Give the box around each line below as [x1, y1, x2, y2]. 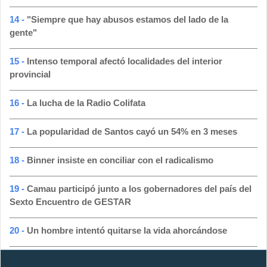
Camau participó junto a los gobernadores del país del [27, 184, 252, 194]
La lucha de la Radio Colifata [27, 98, 145, 108]
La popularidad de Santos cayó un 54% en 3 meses [27, 126, 237, 137]
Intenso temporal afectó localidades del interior [27, 56, 222, 67]
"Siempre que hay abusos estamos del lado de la [27, 14, 228, 25]
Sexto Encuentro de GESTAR [10, 197, 131, 207]
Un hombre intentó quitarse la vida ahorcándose [27, 225, 227, 236]
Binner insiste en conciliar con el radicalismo [27, 155, 213, 166]
